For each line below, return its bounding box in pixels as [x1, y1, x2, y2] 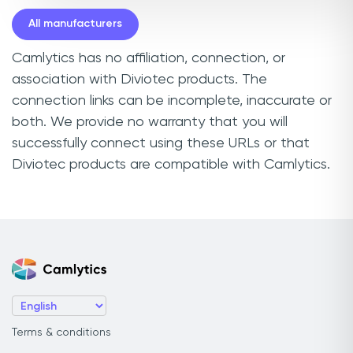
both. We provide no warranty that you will [12, 114, 288, 129]
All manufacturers [28, 18, 122, 30]
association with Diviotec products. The [12, 72, 267, 87]
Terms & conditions [12, 327, 111, 338]
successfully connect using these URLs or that [12, 136, 310, 150]
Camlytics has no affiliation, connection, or [12, 50, 285, 65]
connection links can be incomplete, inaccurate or [12, 93, 332, 108]
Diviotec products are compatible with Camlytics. [12, 157, 330, 172]
